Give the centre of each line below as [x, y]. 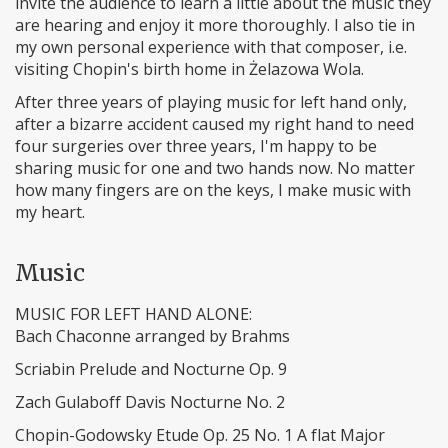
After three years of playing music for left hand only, [211, 102]
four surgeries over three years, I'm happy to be [196, 146]
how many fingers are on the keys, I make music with [213, 190]
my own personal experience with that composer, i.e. [211, 47]
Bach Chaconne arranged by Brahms [152, 336]
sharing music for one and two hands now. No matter [215, 168]
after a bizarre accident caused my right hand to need [214, 124]
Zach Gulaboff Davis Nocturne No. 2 [150, 402]
